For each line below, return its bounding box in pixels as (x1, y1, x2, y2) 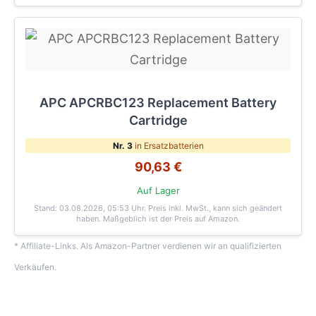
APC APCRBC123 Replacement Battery (39, 95, 276, 110)
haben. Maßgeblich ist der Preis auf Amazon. (76, 213, 240, 224)
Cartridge (128, 112, 188, 128)
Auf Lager (136, 185, 180, 197)
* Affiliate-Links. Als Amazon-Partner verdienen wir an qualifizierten (14, 240, 281, 251)
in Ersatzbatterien (132, 140, 204, 151)
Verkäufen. (14, 261, 56, 272)
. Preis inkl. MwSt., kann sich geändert (144, 202, 282, 213)
